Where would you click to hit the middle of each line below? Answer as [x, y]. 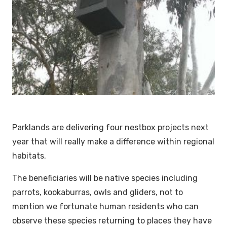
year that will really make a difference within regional [113, 142]
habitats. [29, 156]
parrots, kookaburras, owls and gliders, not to [98, 193]
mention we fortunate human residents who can [105, 207]
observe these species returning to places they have [112, 221]
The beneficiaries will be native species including [105, 178]
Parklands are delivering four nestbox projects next [110, 128]
